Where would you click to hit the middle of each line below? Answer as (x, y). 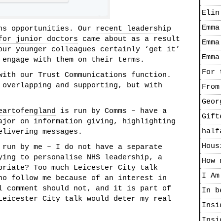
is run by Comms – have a (111, 111)
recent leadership (133, 29)
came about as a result (129, 39)
